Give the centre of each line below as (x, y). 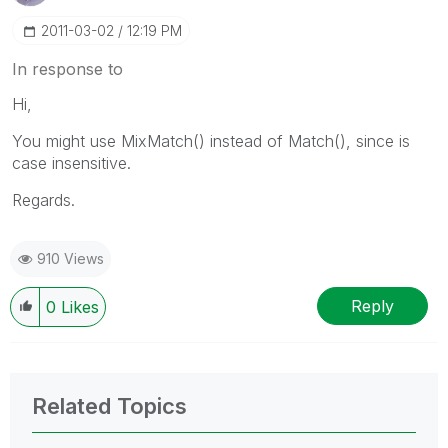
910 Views (70, 258)
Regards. (43, 200)
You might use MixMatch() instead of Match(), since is (211, 141)
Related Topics (109, 406)
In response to (67, 69)
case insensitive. (71, 163)
